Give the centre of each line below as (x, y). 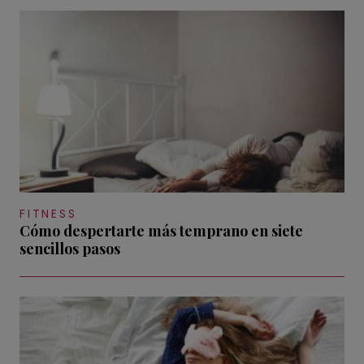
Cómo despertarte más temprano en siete (161, 231)
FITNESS (48, 214)
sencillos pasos (70, 249)
